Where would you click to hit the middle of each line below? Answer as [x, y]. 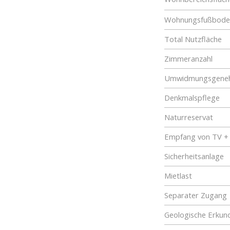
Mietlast [178, 176]
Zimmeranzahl [188, 59]
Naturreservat [189, 117]
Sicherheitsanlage [194, 156]
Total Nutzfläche [193, 39]
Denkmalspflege [192, 98]
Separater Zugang [196, 195]
